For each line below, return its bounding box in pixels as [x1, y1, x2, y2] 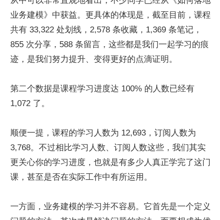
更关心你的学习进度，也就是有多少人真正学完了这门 [10, 157, 211, 167]
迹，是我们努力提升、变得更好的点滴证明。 [10, 54, 177, 64]
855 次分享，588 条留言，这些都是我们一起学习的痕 [10, 39, 209, 49]
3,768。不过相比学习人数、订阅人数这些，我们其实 [10, 142, 206, 152]
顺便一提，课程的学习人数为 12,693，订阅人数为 [10, 128, 196, 137]
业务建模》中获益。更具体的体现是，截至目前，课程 [10, 10, 211, 20]
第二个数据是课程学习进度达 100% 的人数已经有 [10, 83, 194, 93]
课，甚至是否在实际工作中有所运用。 [10, 172, 152, 182]
